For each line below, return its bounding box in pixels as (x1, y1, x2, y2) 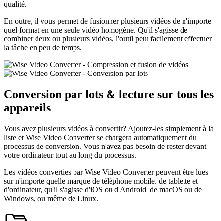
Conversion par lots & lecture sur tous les (4, 88, 214, 101)
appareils (4, 101, 51, 114)
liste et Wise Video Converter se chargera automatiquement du (4, 133, 197, 142)
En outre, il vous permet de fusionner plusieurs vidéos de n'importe (4, 17, 211, 26)
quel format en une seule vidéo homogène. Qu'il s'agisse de (4, 26, 187, 35)
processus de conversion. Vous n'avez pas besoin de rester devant (4, 142, 206, 150)
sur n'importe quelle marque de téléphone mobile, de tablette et (4, 176, 198, 185)
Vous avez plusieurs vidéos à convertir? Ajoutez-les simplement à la (4, 124, 214, 133)
